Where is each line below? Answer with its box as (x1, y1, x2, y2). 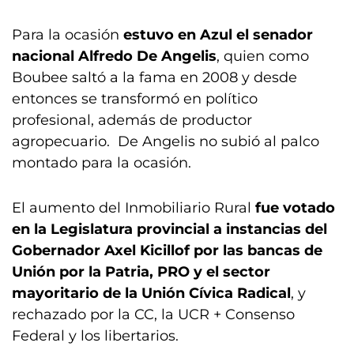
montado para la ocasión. (12, 154, 191, 171)
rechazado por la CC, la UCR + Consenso (12, 306, 295, 323)
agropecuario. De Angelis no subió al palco (12, 133, 319, 150)
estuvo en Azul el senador (123, 26, 313, 43)
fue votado (251, 199, 335, 217)
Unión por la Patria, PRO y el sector (12, 263, 270, 281)
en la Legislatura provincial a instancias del (12, 220, 327, 238)
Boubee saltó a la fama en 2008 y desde (12, 69, 297, 86)
